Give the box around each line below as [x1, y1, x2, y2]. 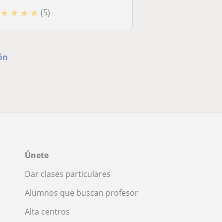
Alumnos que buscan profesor [25, 187, 138, 198]
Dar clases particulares [25, 168, 111, 179]
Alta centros [25, 206, 70, 217]
